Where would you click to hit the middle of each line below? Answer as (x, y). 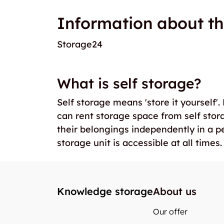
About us (175, 191)
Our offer (170, 211)
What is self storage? (129, 83)
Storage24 (80, 44)
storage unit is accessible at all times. (139, 142)
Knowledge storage (105, 191)
